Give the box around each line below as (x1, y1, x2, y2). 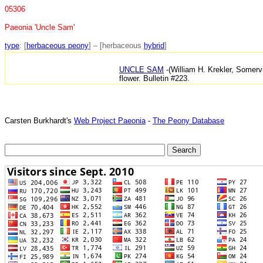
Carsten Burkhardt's (5, 116, 74, 125)
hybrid (144, 41, 164, 50)
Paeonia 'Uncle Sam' (5, 23, 75, 32)
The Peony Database (153, 116, 224, 125)
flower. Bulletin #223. (119, 73, 190, 83)
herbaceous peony (26, 41, 89, 50)
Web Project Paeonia (74, 116, 146, 125)
